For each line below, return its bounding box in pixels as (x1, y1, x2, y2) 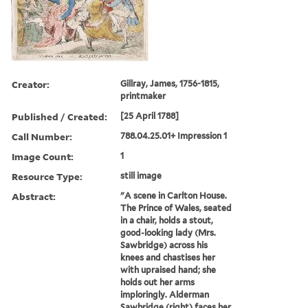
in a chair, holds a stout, (120, 214, 214, 225)
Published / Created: (12, 109, 107, 123)
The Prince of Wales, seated (120, 202, 232, 213)
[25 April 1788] (120, 110, 179, 121)
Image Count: (12, 149, 74, 163)
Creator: (12, 77, 49, 91)
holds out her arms (120, 276, 195, 287)
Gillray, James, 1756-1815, (120, 78, 220, 89)
